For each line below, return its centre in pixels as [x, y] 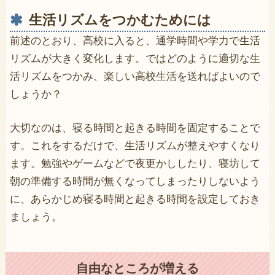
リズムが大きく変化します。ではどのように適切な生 [135, 58]
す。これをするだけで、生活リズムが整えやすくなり [135, 146]
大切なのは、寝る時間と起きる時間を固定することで [135, 128]
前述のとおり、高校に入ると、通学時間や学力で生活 [135, 41]
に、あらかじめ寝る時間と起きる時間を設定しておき [135, 199]
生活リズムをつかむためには [120, 20]
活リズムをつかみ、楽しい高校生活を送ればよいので [135, 76]
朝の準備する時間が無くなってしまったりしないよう [135, 182]
